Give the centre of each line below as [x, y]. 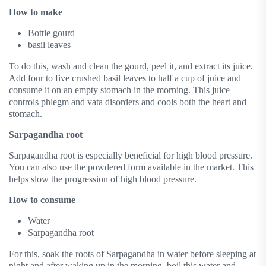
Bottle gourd [51, 33]
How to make [36, 12]
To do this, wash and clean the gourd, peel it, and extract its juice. [131, 66]
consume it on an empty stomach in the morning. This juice [119, 90]
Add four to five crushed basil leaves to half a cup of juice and [125, 78]
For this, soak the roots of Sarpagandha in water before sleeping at [132, 254]
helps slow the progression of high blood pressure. [103, 179]
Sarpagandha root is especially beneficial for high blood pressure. [131, 156]
